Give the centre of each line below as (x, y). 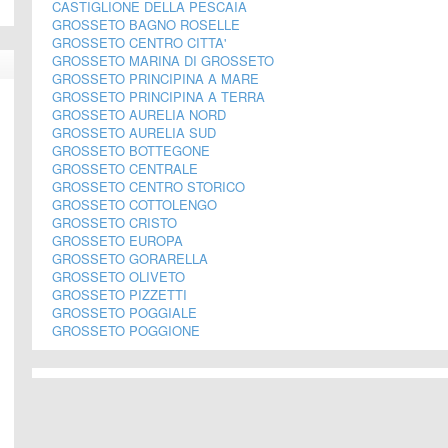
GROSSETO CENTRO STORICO (148, 186)
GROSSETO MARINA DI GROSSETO (163, 60)
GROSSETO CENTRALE (125, 168)
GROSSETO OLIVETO (118, 276)
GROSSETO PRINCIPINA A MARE (155, 78)
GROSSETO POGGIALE (124, 312)
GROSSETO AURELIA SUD (134, 132)
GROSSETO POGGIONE (126, 330)
